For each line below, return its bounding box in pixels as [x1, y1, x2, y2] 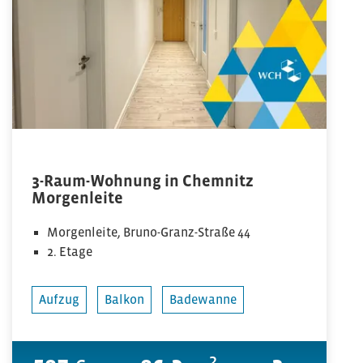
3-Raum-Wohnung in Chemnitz [32, 172, 254, 190]
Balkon [105, 292, 144, 306]
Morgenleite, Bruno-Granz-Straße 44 [47, 224, 251, 239]
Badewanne [169, 292, 237, 306]
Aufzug [39, 292, 79, 306]
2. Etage [47, 244, 93, 258]
